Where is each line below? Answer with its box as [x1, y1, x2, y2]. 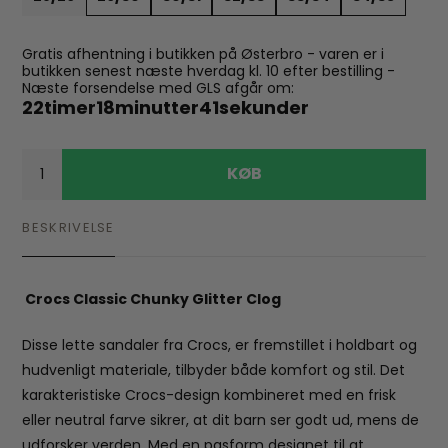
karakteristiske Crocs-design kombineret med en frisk [22, 384, 397, 405]
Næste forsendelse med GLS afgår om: [22, 77, 295, 98]
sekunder [219, 94, 310, 120]
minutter [115, 94, 200, 120]
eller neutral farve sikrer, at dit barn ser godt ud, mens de [22, 409, 420, 430]
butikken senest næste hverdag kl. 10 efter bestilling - [22, 60, 396, 81]
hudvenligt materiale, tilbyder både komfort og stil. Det [22, 359, 406, 380]
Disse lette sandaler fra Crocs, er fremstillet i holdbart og [22, 334, 418, 355]
